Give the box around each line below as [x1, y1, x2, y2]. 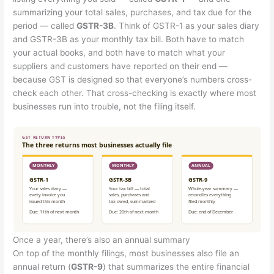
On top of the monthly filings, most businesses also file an [13, 248, 240, 258]
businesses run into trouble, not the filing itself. [13, 101, 196, 111]
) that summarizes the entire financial [103, 261, 250, 272]
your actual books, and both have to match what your [13, 47, 226, 57]
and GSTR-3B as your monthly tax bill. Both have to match [13, 34, 245, 44]
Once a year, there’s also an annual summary [13, 234, 191, 245]
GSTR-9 [71, 261, 103, 272]
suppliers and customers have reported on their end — [13, 61, 228, 71]
